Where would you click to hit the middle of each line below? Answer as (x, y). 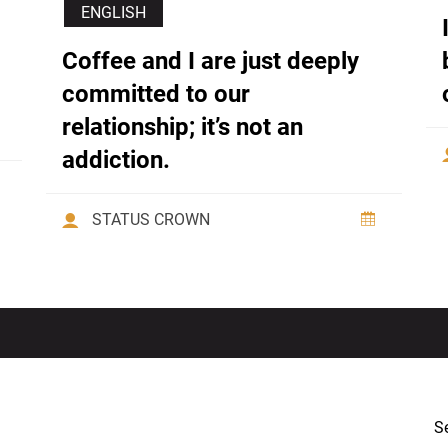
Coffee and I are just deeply (210, 61)
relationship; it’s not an (182, 127)
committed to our (156, 94)
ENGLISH (113, 13)
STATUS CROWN (151, 220)
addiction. (116, 160)
